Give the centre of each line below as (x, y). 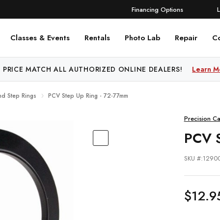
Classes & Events (40, 38)
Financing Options (157, 9)
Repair (186, 38)
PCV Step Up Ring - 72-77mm (88, 96)
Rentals (97, 38)
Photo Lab (142, 38)
